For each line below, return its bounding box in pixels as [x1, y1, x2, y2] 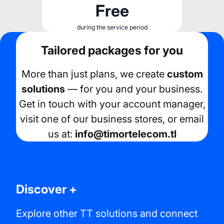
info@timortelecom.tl [74, 127, 176, 140]
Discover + [16, 182, 77, 197]
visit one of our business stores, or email [20, 112, 204, 125]
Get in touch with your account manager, [18, 97, 205, 110]
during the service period [76, 23, 147, 31]
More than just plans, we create [21, 67, 167, 80]
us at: [47, 127, 75, 140]
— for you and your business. [65, 82, 202, 95]
